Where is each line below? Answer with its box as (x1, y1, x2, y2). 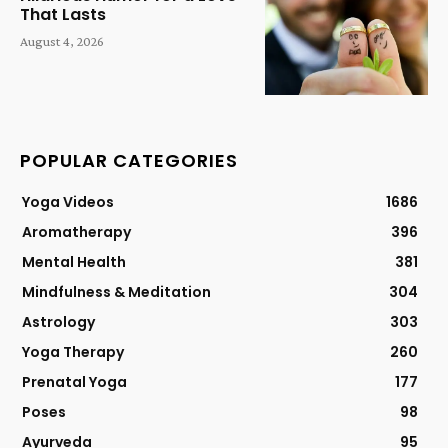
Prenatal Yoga (22, 371, 127, 392)
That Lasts (20, 3, 106, 27)
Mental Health (22, 251, 126, 272)
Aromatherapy (22, 221, 131, 242)
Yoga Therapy (22, 341, 124, 362)
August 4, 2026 (20, 33, 104, 50)
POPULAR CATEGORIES (20, 147, 238, 173)
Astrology (22, 311, 95, 332)
